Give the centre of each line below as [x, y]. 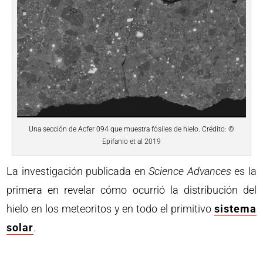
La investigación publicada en [78, 171]
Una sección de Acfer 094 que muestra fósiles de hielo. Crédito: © [131, 129]
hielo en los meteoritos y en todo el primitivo [110, 208]
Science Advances [190, 171]
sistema [235, 208]
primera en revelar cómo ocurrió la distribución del [131, 190]
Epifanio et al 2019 [131, 141]
